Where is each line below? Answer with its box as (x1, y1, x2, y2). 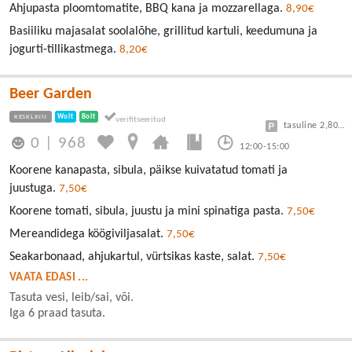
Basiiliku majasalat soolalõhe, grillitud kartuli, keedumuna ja (9, 25, 317, 38)
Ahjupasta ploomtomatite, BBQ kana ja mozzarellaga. (9, 2, 286, 16)
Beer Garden (9, 86, 92, 103)
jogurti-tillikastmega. (9, 43, 119, 57)
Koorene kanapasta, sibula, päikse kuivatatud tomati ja (9, 164, 288, 178)
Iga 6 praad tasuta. (9, 307, 105, 321)
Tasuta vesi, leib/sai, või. (9, 291, 134, 305)
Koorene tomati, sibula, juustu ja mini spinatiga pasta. (9, 205, 287, 218)
